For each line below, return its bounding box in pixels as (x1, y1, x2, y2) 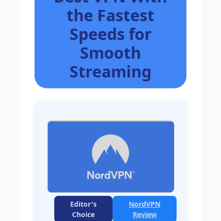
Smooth (80, 42, 141, 63)
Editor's (70, 199, 97, 209)
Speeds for (69, 23, 152, 44)
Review (132, 210, 157, 219)
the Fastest (67, 4, 154, 26)
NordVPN (129, 199, 161, 209)
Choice (72, 210, 95, 219)
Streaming (70, 61, 151, 82)
